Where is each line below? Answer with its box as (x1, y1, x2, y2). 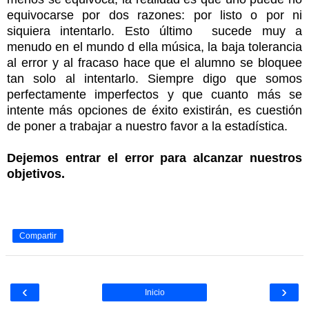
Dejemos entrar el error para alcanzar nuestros (7, 151, 302, 166)
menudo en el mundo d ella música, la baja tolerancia (7, 40, 302, 54)
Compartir (19, 231, 57, 241)
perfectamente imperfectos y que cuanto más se (7, 88, 302, 102)
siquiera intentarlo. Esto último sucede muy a (7, 24, 302, 39)
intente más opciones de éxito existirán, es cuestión (7, 103, 302, 118)
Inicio (144, 288, 165, 298)
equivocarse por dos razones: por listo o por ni (7, 8, 302, 23)
